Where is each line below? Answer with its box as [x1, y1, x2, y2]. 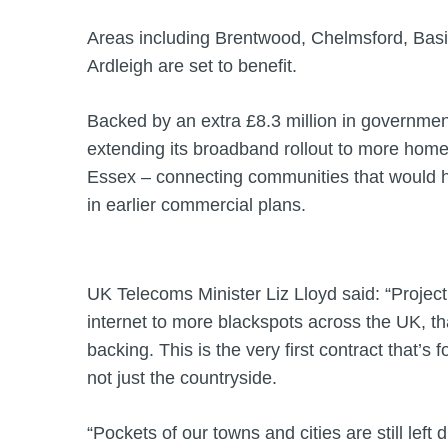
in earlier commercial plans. [87, 194, 311, 215]
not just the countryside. [87, 367, 287, 388]
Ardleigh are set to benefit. [87, 55, 297, 76]
